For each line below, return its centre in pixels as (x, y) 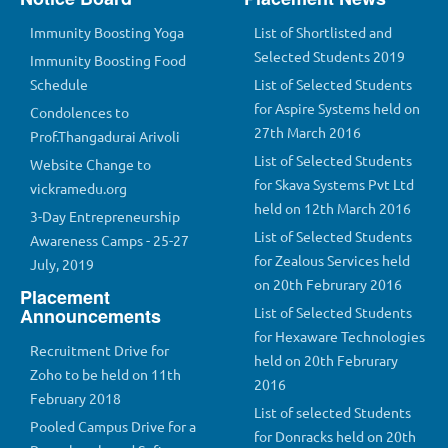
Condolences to (79, 112)
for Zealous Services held (332, 260)
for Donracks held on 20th (335, 436)
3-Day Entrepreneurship (105, 216)
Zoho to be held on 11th (105, 374)
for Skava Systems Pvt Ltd (334, 184)
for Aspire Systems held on (337, 108)
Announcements (90, 316)
